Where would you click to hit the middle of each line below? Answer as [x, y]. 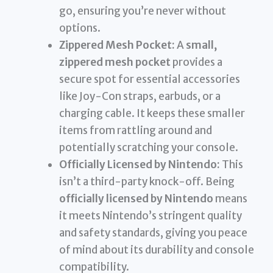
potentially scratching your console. [149, 147]
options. [80, 28]
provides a [197, 62]
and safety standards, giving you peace [154, 232]
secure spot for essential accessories [150, 79]
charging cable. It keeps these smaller [152, 113]
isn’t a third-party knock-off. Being [147, 181]
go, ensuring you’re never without [143, 11]
